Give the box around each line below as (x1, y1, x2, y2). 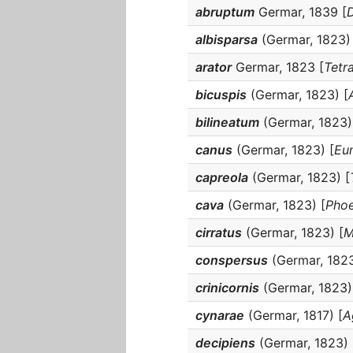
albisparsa (195, 32, 258, 47)
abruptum (195, 4, 255, 20)
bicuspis (195, 87, 247, 102)
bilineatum (195, 114, 259, 130)
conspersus (195, 252, 268, 268)
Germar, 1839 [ (255, 4, 347, 20)
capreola (195, 169, 248, 185)
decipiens (195, 335, 255, 351)
